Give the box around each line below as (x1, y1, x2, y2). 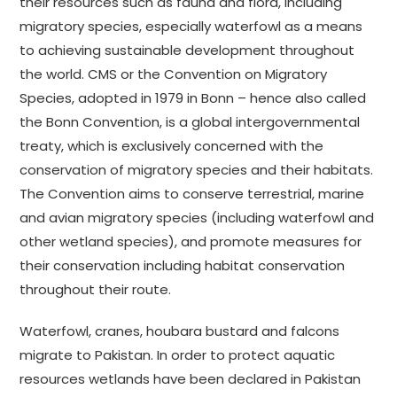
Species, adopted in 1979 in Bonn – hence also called (19, 89, 367, 108)
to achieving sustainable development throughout (19, 41, 355, 60)
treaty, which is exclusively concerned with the (19, 136, 324, 156)
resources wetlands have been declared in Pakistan (19, 370, 362, 389)
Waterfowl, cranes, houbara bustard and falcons (19, 322, 340, 341)
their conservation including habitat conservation (19, 256, 346, 276)
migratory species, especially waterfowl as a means (19, 17, 363, 36)
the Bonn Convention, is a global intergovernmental (19, 113, 361, 132)
